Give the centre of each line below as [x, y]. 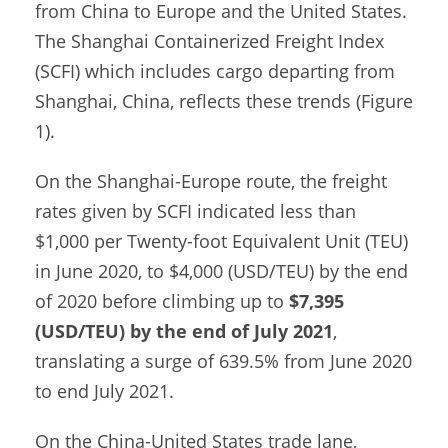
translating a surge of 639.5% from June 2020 [223, 361]
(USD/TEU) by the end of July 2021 [184, 331]
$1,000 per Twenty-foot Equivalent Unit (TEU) [221, 241]
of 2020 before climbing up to [162, 301]
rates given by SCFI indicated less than [195, 211]
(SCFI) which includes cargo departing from [215, 71]
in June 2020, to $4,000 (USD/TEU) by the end [221, 271]
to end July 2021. [104, 391]
